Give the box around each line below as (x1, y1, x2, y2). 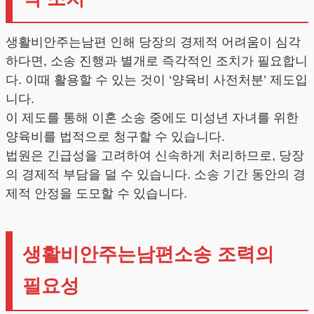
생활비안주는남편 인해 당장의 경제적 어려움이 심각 (6, 34, 301, 49)
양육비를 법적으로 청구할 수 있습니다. (6, 129, 225, 144)
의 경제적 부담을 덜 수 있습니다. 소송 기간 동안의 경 (6, 167, 306, 182)
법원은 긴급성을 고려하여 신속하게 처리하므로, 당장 (6, 148, 304, 163)
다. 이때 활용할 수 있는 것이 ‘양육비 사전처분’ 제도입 (6, 72, 308, 87)
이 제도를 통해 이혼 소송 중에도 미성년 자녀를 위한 (6, 110, 299, 125)
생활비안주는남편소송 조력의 (22, 244, 274, 266)
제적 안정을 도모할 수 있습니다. (6, 186, 187, 200)
